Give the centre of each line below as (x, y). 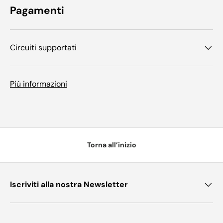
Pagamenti (37, 10)
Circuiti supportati (43, 48)
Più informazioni (39, 84)
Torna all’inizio (111, 145)
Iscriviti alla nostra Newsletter (69, 184)
